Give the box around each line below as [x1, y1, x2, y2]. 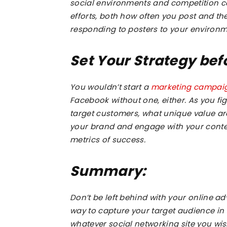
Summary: [70, 162, 146, 180]
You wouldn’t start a [70, 82, 151, 92]
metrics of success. [70, 134, 146, 145]
